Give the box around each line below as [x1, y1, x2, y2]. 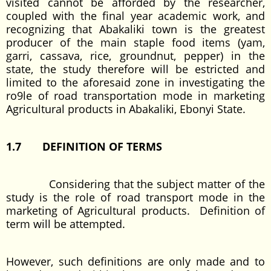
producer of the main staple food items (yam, [6, 35, 265, 50]
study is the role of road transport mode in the [6, 190, 265, 204]
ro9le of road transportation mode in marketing [6, 88, 265, 103]
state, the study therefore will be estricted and [6, 62, 265, 76]
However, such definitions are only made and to [6, 254, 265, 269]
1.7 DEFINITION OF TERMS [6, 139, 162, 154]
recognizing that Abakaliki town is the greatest [6, 22, 265, 36]
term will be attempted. [6, 217, 125, 231]
